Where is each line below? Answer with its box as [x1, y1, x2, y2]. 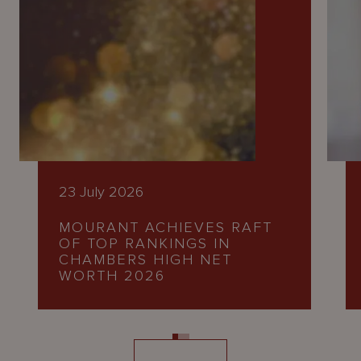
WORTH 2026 [59, 267, 165, 285]
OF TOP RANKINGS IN [59, 234, 230, 253]
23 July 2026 [59, 183, 143, 201]
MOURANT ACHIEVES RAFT [59, 218, 272, 237]
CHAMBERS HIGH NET [59, 251, 232, 269]
